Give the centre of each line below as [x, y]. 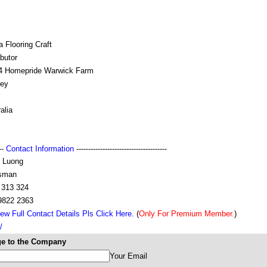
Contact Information [40, 149]
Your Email [128, 256]
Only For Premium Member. [187, 214]
